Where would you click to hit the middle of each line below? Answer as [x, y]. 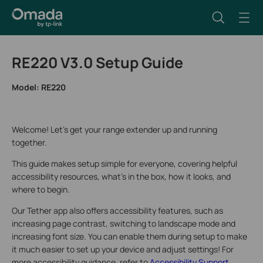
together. [29, 142]
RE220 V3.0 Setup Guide [97, 63]
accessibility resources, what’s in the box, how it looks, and [121, 176]
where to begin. [41, 189]
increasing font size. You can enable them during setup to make [129, 236]
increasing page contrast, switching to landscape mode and [124, 223]
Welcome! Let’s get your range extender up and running [114, 129]
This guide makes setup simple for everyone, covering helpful [124, 163]
